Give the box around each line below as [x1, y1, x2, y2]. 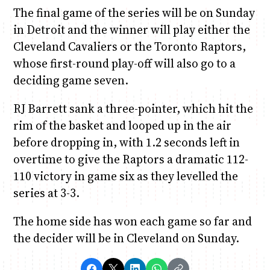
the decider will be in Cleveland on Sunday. [13, 230, 239, 246]
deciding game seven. [13, 72, 128, 88]
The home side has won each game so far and [13, 213, 252, 230]
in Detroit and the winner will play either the [13, 21, 250, 37]
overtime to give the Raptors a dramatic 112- [13, 151, 248, 167]
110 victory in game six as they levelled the [13, 168, 238, 184]
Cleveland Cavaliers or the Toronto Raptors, [13, 38, 246, 54]
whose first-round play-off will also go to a [13, 55, 236, 71]
